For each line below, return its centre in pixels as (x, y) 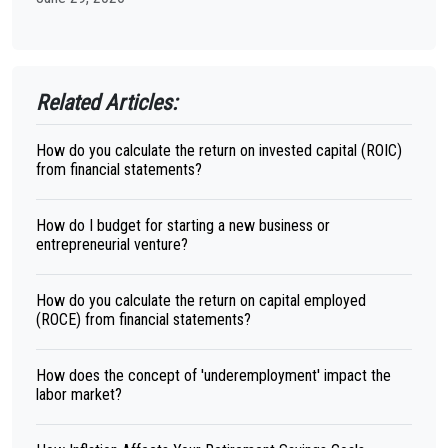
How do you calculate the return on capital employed (201, 300)
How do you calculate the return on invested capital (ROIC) (219, 150)
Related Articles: (106, 102)
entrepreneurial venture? (112, 244)
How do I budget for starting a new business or (183, 225)
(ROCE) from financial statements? (143, 319)
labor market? (79, 394)
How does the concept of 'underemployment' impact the (213, 375)
